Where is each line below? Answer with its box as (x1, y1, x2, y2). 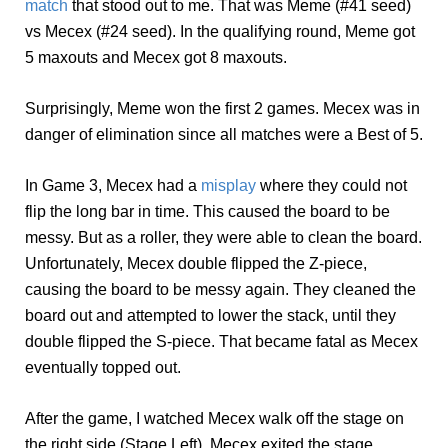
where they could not (256, 176, 407, 194)
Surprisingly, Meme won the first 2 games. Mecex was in (25, 99, 420, 117)
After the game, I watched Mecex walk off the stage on (25, 409, 404, 427)
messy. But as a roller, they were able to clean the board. (25, 228, 422, 246)
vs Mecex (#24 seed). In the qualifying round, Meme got (25, 22, 415, 40)
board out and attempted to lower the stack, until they (25, 306, 396, 324)
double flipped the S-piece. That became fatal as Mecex (25, 332, 418, 350)
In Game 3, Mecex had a (25, 176, 201, 194)
